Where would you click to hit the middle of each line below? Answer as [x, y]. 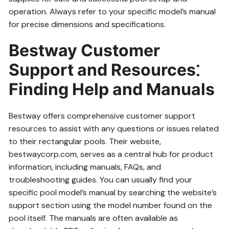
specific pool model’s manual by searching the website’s [113, 192]
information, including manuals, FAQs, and [85, 167]
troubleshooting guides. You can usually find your [101, 180]
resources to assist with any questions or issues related [114, 129]
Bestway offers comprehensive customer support [102, 116]
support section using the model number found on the [111, 205]
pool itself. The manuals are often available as [94, 218]
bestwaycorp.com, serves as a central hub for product [111, 154]
